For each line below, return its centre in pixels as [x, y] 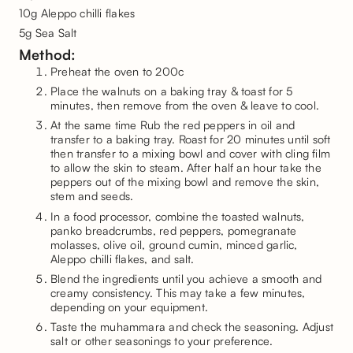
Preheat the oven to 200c [117, 71]
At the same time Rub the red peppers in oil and [173, 125]
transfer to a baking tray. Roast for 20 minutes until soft [191, 139]
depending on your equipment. [130, 306]
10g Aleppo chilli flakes [77, 12]
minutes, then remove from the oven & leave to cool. [185, 105]
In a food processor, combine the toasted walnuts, [178, 216]
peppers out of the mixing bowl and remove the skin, [185, 182]
